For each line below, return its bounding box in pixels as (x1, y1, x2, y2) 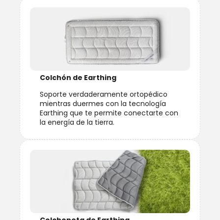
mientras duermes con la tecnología (40, 98, 166, 109)
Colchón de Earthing (40, 73, 116, 83)
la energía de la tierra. (40, 117, 114, 127)
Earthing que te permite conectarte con (40, 108, 178, 118)
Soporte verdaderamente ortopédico (40, 89, 167, 99)
